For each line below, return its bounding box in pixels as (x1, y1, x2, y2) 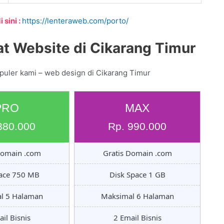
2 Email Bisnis (113, 212, 161, 222)
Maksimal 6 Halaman (100, 190, 174, 201)
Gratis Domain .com (102, 147, 172, 158)
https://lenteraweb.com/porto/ (22, 15, 128, 25)
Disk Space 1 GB (109, 169, 165, 179)
